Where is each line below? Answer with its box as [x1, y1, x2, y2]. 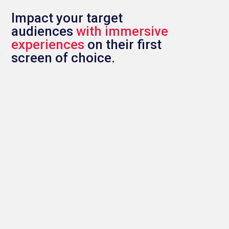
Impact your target [11, 10, 123, 26]
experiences [11, 37, 85, 52]
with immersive [76, 24, 169, 39]
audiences [11, 24, 77, 39]
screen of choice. [11, 50, 116, 65]
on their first [84, 37, 162, 52]
